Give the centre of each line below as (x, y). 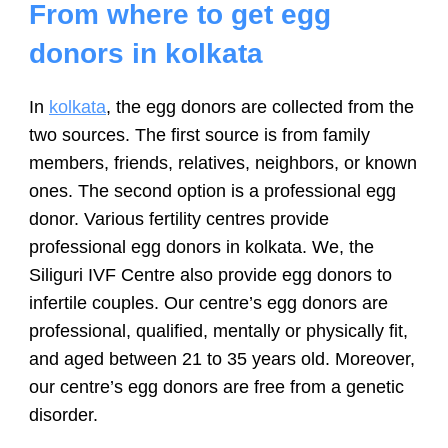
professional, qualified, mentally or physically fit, (218, 330)
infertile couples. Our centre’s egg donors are (208, 302)
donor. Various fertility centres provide (179, 218)
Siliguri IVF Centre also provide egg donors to (210, 274)
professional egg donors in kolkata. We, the (201, 246)
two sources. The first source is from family (199, 134)
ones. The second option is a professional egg (212, 190)
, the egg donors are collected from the (260, 106)
